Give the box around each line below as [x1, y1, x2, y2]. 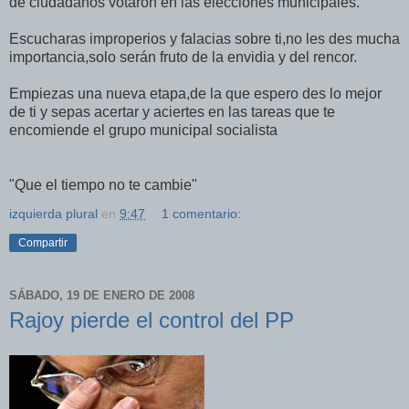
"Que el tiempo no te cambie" [9, 177, 197, 193]
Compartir [18, 236, 68, 249]
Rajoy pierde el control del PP [9, 308, 294, 332]
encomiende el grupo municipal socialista [9, 122, 278, 138]
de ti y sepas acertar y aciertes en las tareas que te [9, 104, 335, 120]
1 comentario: [162, 206, 242, 221]
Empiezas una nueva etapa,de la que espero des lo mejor [9, 86, 382, 101]
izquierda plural [9, 206, 98, 221]
